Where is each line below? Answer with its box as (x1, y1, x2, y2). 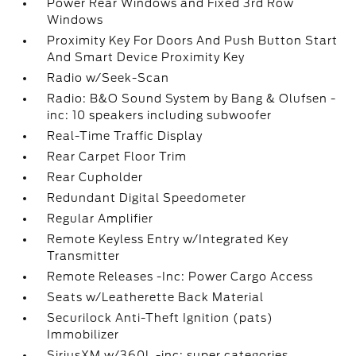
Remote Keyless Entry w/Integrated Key (47, 233, 289, 246)
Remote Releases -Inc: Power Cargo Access (47, 270, 314, 283)
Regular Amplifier (47, 212, 154, 225)
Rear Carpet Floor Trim (47, 150, 188, 163)
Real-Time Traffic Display (47, 130, 203, 142)
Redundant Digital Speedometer (47, 192, 247, 204)
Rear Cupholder (47, 171, 144, 184)
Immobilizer (47, 328, 120, 341)
